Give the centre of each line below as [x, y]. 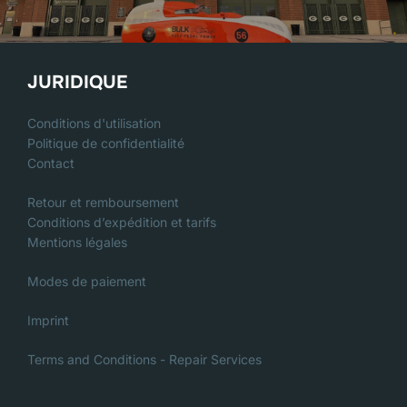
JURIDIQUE [77, 83]
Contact [51, 164]
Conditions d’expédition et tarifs [122, 223]
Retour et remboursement [103, 203]
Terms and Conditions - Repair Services [144, 360]
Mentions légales [77, 243]
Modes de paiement [87, 282]
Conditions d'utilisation [94, 124]
